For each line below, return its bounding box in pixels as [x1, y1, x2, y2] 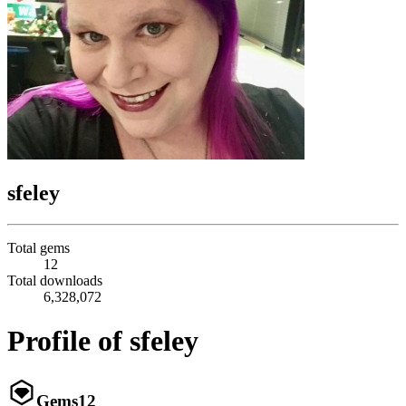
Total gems [7, 239, 70, 256]
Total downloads [7, 272, 102, 288]
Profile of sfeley [7, 324, 198, 358]
